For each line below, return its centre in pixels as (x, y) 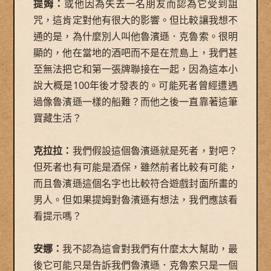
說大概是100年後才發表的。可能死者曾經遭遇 (135, 85)
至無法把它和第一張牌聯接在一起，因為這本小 (135, 69)
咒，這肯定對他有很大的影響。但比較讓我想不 (135, 20)
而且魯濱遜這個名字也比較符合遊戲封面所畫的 (135, 183)
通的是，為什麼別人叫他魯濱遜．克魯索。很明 (135, 36)
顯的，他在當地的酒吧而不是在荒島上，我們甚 (135, 52)
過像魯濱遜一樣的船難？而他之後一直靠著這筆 (135, 101)
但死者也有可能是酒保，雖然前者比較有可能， (135, 167)
